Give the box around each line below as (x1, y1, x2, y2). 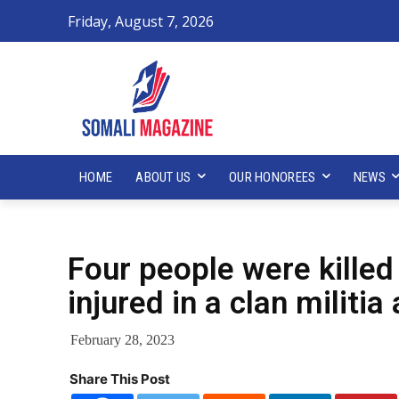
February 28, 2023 (70, 332, 175, 348)
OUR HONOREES (228, 168, 316, 185)
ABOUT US (135, 168, 191, 185)
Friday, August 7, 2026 (68, 12, 214, 32)
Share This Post (69, 370, 170, 387)
